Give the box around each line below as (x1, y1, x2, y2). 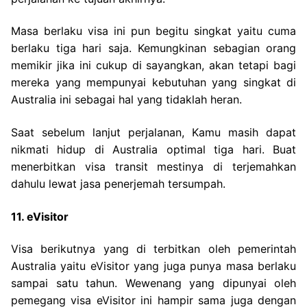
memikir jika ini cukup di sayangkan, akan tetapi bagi (11, 58, 296, 73)
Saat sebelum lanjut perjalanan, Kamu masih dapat (11, 125, 296, 139)
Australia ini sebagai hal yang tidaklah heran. (11, 93, 242, 107)
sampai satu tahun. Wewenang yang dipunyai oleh (11, 276, 296, 291)
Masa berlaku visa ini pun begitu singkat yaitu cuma (11, 24, 296, 38)
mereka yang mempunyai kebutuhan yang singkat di (11, 75, 296, 90)
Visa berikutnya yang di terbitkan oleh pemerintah (11, 242, 296, 256)
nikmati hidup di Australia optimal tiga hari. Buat (11, 142, 296, 156)
